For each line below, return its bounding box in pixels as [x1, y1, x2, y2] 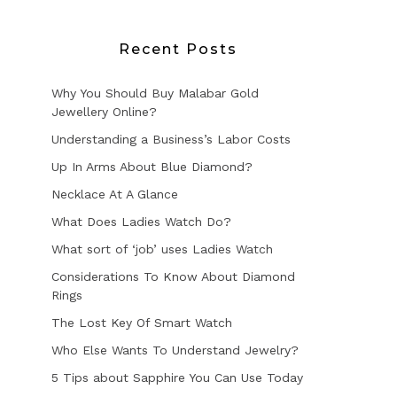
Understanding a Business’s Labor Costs [51, 132, 291, 146]
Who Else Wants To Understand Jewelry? [51, 343, 299, 357]
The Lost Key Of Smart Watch [51, 315, 232, 330]
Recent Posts [119, 41, 237, 58]
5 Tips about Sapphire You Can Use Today [51, 370, 303, 385]
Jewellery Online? [51, 105, 157, 119]
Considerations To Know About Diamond [51, 269, 295, 284]
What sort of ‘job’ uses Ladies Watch [51, 242, 273, 256]
